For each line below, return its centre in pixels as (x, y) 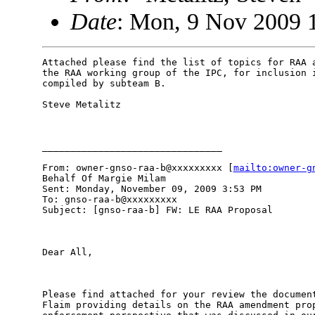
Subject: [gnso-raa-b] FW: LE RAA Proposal (157, 210)
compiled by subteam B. (109, 84)
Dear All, (67, 252)
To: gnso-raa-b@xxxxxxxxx (109, 200)
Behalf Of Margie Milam (104, 179)
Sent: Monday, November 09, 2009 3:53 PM (152, 189)
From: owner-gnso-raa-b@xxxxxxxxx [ (137, 168)
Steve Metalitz (81, 105)
